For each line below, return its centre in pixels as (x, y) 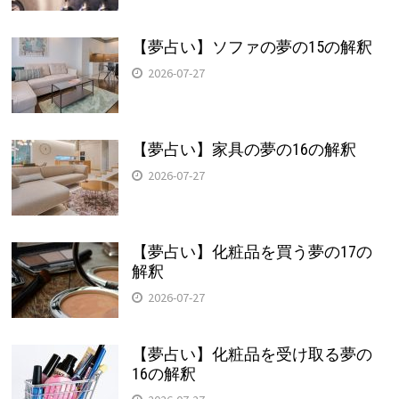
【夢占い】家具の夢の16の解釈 (244, 149)
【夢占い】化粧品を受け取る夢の (252, 354)
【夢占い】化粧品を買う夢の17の (252, 251)
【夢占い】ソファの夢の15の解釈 (252, 46)
